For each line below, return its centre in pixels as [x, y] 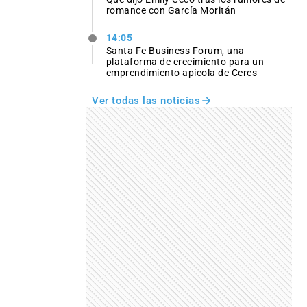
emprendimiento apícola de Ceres [182, 73]
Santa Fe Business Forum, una [175, 51]
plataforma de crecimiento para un [185, 62]
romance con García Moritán [171, 10]
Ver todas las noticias [146, 101]
